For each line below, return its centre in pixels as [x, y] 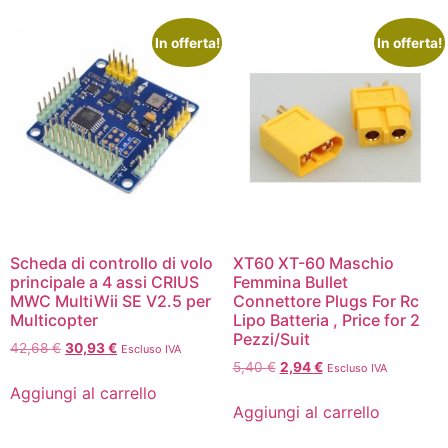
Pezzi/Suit [271, 339]
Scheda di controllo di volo [111, 263]
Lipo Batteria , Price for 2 [326, 320]
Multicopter [54, 320]
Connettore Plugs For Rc [325, 301]
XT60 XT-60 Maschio [313, 263]
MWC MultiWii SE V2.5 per [110, 301]
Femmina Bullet [290, 282]
